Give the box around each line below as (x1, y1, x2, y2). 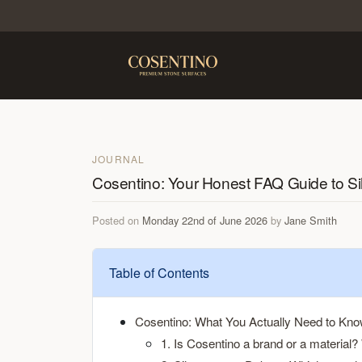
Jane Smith (284, 213, 337, 228)
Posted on (92, 213, 142, 228)
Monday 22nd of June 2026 (142, 213, 267, 228)
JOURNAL (92, 152, 145, 166)
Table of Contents (109, 263, 209, 282)
